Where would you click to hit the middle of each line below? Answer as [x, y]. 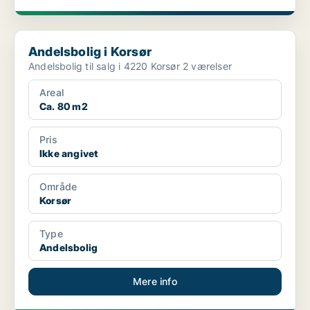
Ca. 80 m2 [64, 107]
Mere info [155, 282]
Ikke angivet [69, 154]
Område [58, 187]
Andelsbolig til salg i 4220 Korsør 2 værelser [207, 66]
